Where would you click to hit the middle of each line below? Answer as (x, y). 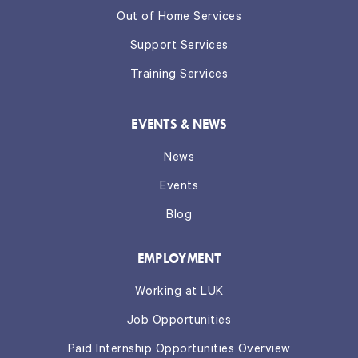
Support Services (179, 47)
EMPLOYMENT (179, 259)
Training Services (179, 76)
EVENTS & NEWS (179, 124)
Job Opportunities (179, 322)
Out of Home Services (179, 18)
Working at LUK (179, 293)
